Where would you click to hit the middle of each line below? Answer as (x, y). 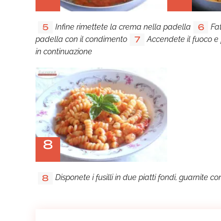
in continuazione (64, 52)
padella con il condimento (81, 39)
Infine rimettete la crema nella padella (123, 27)
